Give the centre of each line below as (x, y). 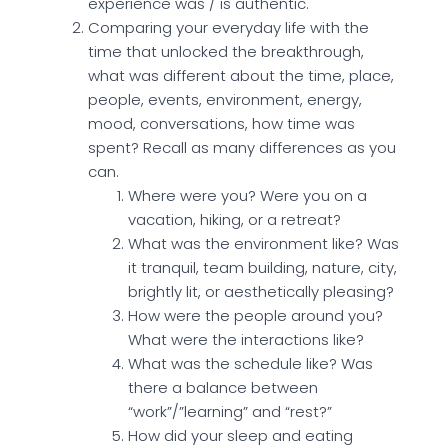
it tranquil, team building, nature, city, (262, 267)
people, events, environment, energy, (225, 99)
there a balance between (223, 387)
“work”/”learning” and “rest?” (230, 411)
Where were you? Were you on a (247, 195)
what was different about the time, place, (241, 75)
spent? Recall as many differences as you (242, 147)
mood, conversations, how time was (221, 123)
